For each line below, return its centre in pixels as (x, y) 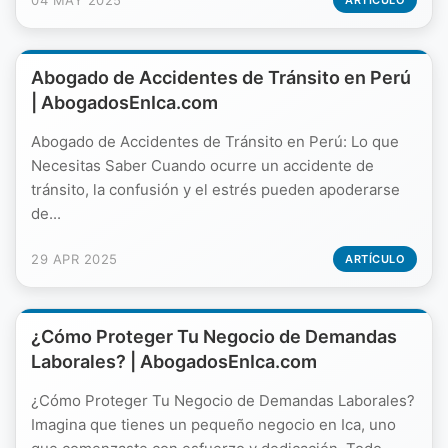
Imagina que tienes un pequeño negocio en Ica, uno (213, 424)
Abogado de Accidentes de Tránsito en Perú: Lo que (215, 141)
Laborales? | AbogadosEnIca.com (174, 361)
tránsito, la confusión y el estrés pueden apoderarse (215, 189)
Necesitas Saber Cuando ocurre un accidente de (202, 165)
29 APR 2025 (74, 259)
